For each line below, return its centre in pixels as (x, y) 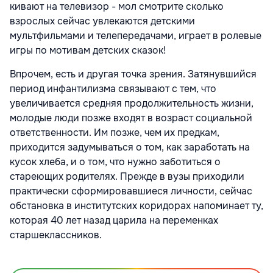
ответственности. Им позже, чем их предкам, (115, 133)
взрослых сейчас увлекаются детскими (102, 21)
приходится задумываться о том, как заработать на (130, 147)
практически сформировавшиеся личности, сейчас (131, 191)
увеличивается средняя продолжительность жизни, (132, 104)
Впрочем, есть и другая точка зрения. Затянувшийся (133, 74)
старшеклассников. (56, 235)
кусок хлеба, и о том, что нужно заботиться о (115, 162)
